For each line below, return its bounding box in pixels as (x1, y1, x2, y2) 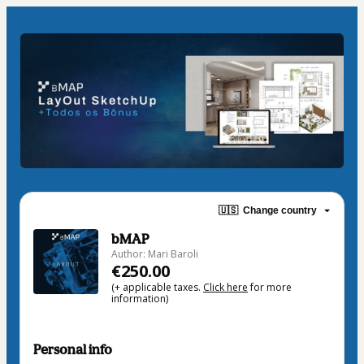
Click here (203, 279, 248, 294)
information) (111, 291, 168, 305)
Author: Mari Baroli (111, 246, 198, 261)
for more (248, 279, 292, 294)
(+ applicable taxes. (111, 279, 203, 294)
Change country (243, 205, 317, 217)
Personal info (33, 340, 112, 357)
